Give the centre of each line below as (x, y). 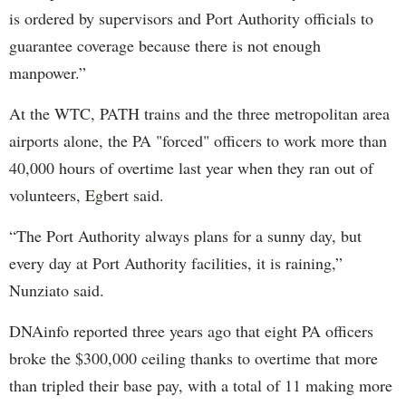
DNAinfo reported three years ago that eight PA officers (191, 330)
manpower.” (48, 72)
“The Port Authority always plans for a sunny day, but (185, 235)
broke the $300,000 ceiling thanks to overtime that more (193, 358)
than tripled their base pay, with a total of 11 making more (201, 385)
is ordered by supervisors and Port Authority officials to (191, 18)
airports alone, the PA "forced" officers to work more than (198, 140)
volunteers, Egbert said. (87, 194)
